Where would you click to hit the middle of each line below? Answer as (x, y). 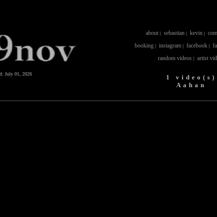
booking (144, 46)
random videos (175, 58)
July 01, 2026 (18, 74)
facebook (197, 46)
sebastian (174, 33)
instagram (170, 46)
